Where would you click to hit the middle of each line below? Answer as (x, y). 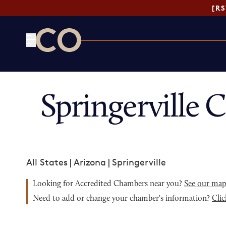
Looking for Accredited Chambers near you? (108, 184)
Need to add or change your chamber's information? (122, 199)
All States (47, 162)
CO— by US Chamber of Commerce (110, 58)
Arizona (90, 162)
